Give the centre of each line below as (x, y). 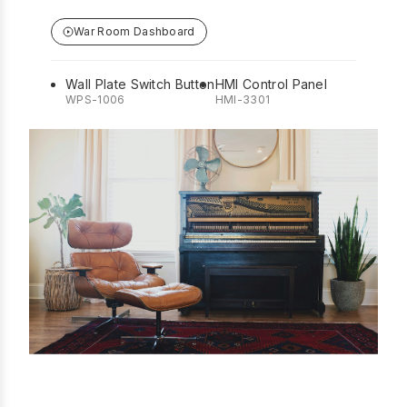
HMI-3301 (243, 100)
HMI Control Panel (271, 84)
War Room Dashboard (134, 32)
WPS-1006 (95, 100)
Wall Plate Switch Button (140, 84)
